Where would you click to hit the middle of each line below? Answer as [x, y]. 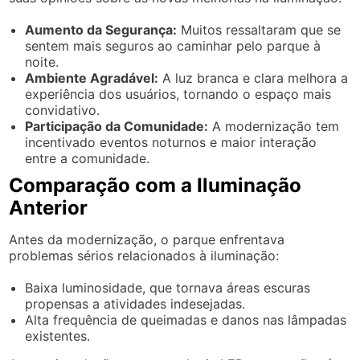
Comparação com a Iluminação [155, 185]
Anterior [49, 208]
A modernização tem [274, 126]
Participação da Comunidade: [117, 126]
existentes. [58, 336]
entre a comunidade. [88, 158]
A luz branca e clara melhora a [254, 78]
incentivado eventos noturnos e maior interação [171, 142]
